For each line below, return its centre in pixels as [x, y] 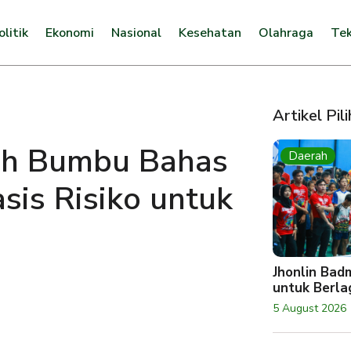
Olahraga [286, 33]
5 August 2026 [310, 308]
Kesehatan [210, 33]
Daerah [308, 156]
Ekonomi [69, 33]
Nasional [136, 33]
